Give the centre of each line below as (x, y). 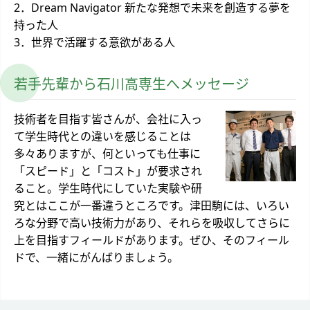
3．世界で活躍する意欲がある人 (94, 42)
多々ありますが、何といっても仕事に (107, 153)
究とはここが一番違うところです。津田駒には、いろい (152, 205)
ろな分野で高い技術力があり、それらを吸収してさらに (152, 222)
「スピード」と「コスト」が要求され (108, 171)
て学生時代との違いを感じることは (102, 136)
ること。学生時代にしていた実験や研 (108, 188)
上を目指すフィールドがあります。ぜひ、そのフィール (152, 240)
